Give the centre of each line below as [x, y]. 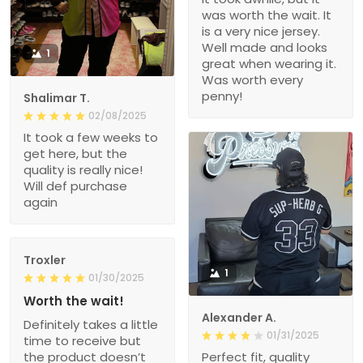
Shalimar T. [57, 98]
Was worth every [252, 80]
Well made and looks [265, 48]
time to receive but [82, 341]
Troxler [45, 261]
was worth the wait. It [267, 15]
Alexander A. [239, 318]
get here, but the [75, 154]
